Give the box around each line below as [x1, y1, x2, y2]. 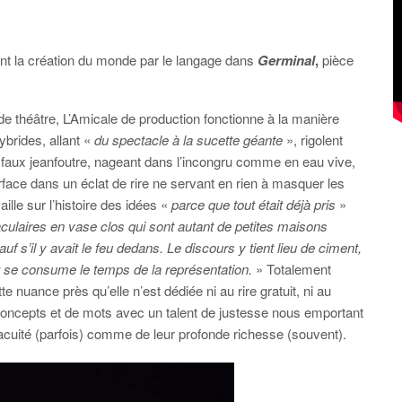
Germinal [258, 50, 315, 70]
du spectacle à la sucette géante [94, 130, 283, 149]
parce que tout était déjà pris [171, 195, 339, 214]
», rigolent [283, 130, 343, 149]
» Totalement [252, 259, 331, 278]
